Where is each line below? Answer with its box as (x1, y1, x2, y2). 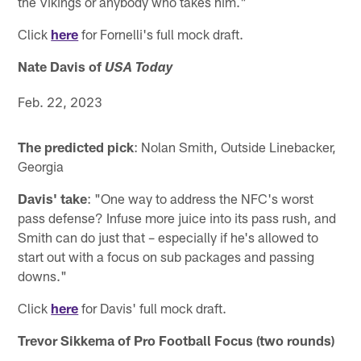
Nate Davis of (18, 57, 106, 74)
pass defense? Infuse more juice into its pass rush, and (18, 209, 337, 226)
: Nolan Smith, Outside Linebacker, (134, 138, 337, 155)
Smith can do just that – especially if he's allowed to (18, 228, 319, 245)
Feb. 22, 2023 (18, 93, 103, 110)
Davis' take (18, 189, 88, 206)
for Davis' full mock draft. (78, 299, 227, 316)
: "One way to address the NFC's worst (87, 189, 314, 206)
